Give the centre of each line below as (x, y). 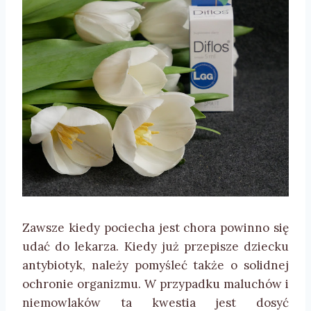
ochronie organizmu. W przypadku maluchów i (155, 284)
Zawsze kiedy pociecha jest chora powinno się (155, 228)
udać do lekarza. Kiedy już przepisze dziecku (155, 247)
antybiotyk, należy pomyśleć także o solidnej (155, 266)
